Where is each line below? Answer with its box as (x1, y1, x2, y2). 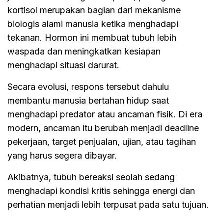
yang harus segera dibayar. (7, 150, 117, 161)
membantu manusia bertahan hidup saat (7, 95, 169, 106)
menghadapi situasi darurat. (7, 59, 119, 70)
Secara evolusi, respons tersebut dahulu (7, 81, 169, 92)
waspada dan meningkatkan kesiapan (7, 46, 161, 56)
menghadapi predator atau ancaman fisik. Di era (7, 109, 202, 119)
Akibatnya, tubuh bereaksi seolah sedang (7, 171, 175, 182)
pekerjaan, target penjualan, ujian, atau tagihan (7, 136, 196, 147)
